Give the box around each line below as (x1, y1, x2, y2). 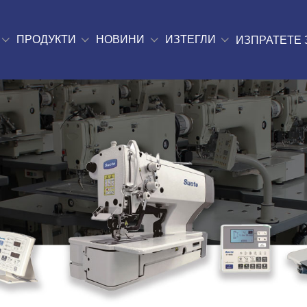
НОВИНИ (96, 33, 145, 45)
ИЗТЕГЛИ (164, 33, 216, 45)
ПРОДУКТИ (16, 33, 76, 45)
